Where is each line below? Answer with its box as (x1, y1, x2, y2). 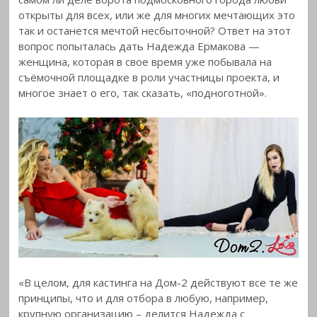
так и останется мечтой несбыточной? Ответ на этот (18, 23, 292, 38)
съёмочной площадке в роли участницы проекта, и (18, 69, 280, 84)
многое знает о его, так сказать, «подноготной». (18, 85, 267, 100)
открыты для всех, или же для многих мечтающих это (18, 7, 296, 22)
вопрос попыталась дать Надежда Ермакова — (18, 38, 260, 53)
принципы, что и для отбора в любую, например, (18, 291, 269, 306)
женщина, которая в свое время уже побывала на (18, 54, 272, 69)
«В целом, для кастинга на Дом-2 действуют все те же (18, 275, 299, 290)
